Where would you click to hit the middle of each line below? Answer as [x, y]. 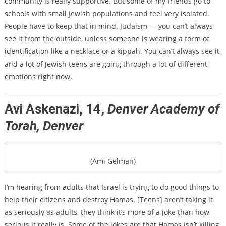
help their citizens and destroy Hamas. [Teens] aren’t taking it [108, 200]
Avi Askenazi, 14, [56, 109]
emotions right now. [38, 77]
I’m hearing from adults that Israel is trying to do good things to [111, 187]
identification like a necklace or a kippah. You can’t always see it [112, 51]
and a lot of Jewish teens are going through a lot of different [106, 64]
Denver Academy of [163, 109]
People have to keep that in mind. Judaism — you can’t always [108, 26]
